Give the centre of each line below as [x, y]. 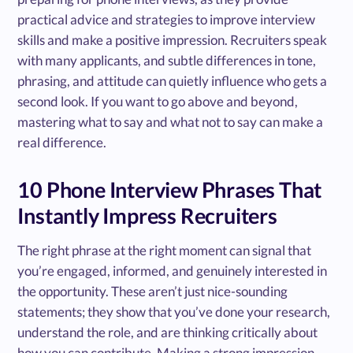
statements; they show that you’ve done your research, [174, 311]
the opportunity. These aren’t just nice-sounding [153, 291]
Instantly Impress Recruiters [147, 215]
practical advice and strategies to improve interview [167, 19]
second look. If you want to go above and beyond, [158, 101]
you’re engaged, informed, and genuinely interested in [173, 270]
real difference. [62, 142]
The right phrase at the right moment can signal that [165, 250]
